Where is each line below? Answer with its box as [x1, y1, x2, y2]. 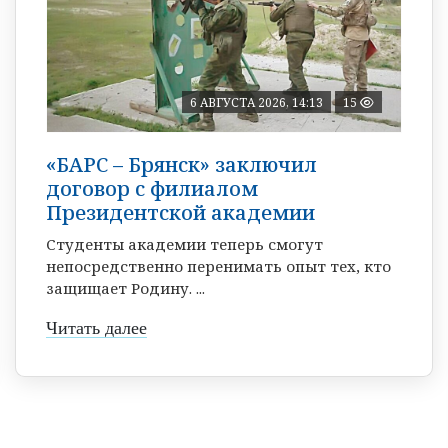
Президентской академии [46, 198, 315, 226]
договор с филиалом [46, 174, 258, 202]
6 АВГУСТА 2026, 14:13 [190, 93, 323, 111]
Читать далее [46, 317, 147, 338]
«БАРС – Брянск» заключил [46, 150, 317, 178]
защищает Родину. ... [46, 277, 205, 298]
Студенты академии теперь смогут [46, 233, 323, 254]
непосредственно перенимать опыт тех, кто [46, 255, 391, 276]
